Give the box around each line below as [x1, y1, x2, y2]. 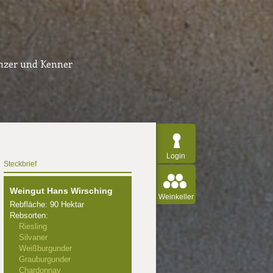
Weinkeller [158, 193, 194, 201]
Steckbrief [4, 160, 37, 168]
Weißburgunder [19, 244, 72, 253]
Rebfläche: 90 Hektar [10, 200, 84, 209]
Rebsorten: [10, 211, 48, 220]
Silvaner [19, 233, 48, 242]
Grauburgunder [19, 255, 71, 264]
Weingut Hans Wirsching [10, 186, 113, 196]
